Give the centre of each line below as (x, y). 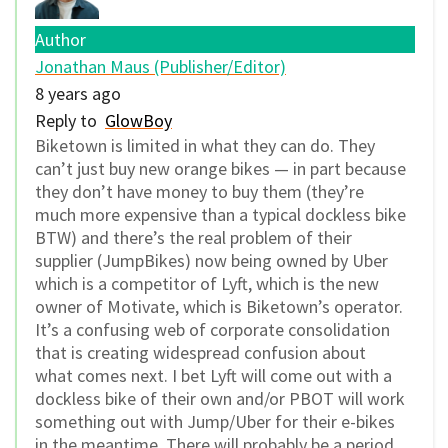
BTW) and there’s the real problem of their (193, 238)
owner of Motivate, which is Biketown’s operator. (219, 307)
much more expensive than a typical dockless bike (220, 215)
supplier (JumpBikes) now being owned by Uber (211, 261)
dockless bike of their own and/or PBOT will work (220, 399)
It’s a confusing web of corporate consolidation (212, 330)
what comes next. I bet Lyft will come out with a (213, 376)
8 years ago (78, 94)
